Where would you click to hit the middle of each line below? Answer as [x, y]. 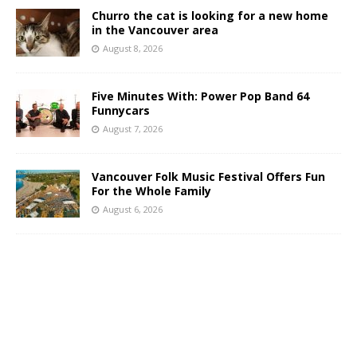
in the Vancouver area [155, 30]
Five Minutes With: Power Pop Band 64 [200, 96]
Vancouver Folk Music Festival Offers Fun [208, 177]
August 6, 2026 [133, 210]
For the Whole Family [151, 191]
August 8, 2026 [133, 49]
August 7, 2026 [133, 129]
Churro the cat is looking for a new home [210, 16]
